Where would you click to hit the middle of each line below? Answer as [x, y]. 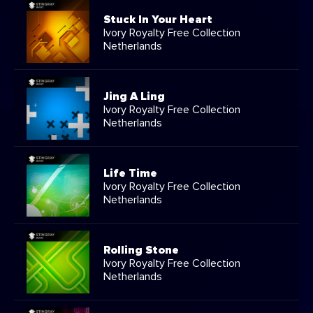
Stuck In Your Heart [158, 19]
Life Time [130, 173]
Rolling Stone [141, 250]
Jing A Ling [134, 96]
